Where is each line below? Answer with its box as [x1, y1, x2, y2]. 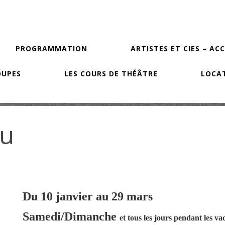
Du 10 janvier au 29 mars [22, 190, 153, 203]
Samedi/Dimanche [22, 210, 120, 223]
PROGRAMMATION [16, 44, 87, 53]
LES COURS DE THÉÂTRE [64, 69, 158, 78]
